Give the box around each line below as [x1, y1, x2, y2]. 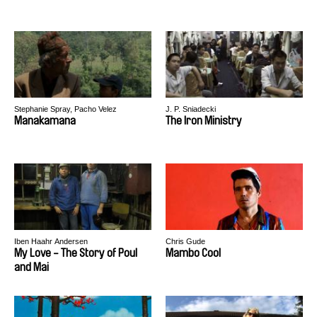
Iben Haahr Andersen [14, 237, 88, 246]
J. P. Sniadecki [166, 105, 216, 113]
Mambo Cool [166, 247, 221, 259]
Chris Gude [166, 237, 205, 246]
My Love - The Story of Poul [14, 247, 137, 259]
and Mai [14, 261, 49, 273]
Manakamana [14, 115, 76, 127]
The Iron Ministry [166, 115, 242, 127]
